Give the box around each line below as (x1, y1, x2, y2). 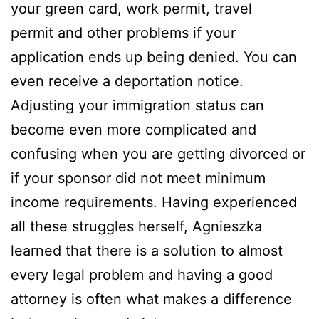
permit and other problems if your (11, 24, 236, 42)
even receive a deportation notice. (11, 73, 244, 90)
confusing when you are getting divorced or (11, 145, 305, 163)
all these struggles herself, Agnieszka (11, 218, 262, 236)
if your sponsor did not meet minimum (11, 169, 266, 187)
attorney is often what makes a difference (11, 291, 292, 308)
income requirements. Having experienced (11, 194, 297, 211)
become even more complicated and (11, 121, 256, 139)
